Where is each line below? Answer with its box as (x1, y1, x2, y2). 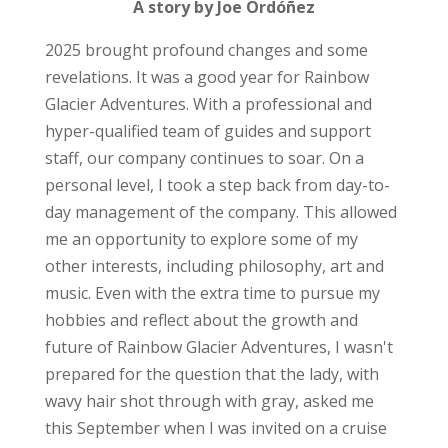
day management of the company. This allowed (44, 200, 397, 223)
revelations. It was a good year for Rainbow (44, 65, 369, 88)
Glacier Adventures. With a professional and (44, 92, 372, 115)
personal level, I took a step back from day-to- (44, 173, 390, 196)
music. (44, 281, 95, 304)
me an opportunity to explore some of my (44, 227, 358, 250)
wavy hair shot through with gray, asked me (44, 389, 374, 412)
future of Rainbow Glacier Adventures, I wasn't (44, 335, 393, 358)
